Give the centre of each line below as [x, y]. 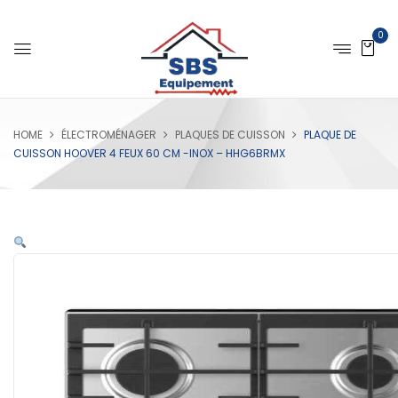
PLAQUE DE [330, 135]
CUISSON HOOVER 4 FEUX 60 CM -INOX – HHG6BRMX [149, 153]
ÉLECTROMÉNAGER [109, 135]
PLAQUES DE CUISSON [230, 135]
